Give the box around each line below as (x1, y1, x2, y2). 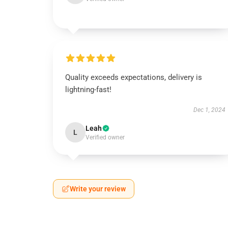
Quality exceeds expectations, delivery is (65, 73, 202, 82)
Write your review (70, 185, 126, 193)
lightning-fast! (65, 85, 111, 94)
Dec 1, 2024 (193, 106, 225, 113)
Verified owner (85, 134, 125, 141)
